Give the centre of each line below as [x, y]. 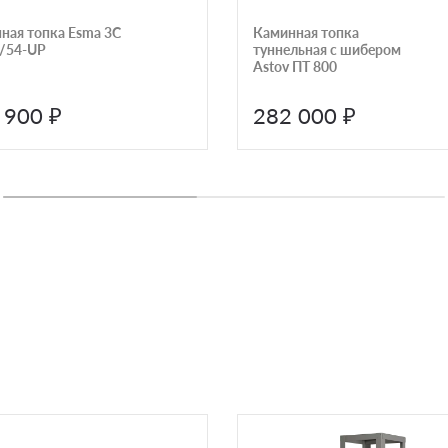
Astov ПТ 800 [294, 66]
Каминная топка [305, 32]
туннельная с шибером [326, 49]
